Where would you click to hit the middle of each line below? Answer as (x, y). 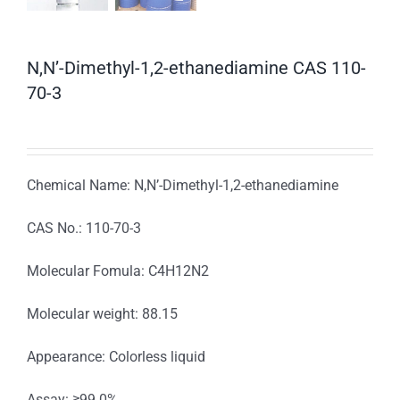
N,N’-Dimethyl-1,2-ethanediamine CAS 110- (196, 68)
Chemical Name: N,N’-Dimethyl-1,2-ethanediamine (183, 186)
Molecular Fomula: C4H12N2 (118, 271)
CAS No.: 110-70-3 (84, 229)
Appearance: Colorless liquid (116, 357)
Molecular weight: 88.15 (102, 314)
